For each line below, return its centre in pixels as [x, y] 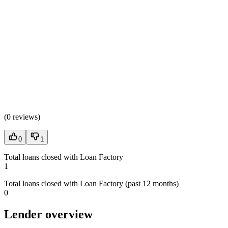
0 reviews [22, 117]
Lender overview [48, 214]
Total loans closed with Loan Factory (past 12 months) [91, 183]
